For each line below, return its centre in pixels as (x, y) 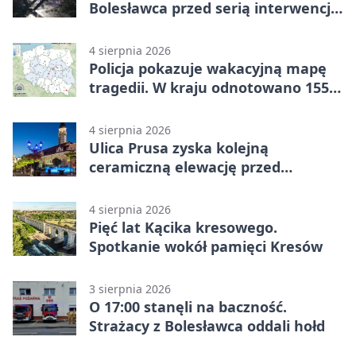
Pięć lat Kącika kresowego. (183, 227)
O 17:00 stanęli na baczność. (188, 306)
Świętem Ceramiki (154, 186)
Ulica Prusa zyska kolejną (179, 147)
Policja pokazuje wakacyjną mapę (208, 68)
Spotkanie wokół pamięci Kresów (206, 246)
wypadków (127, 106)
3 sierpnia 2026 (130, 288)
